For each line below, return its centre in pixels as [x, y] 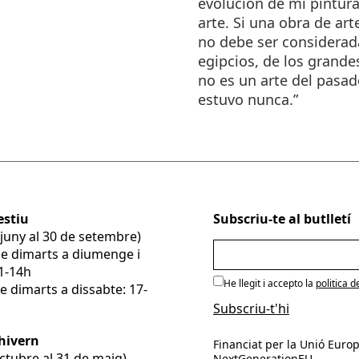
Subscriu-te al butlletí [282, 219]
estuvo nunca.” [248, 99]
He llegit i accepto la [269, 283]
